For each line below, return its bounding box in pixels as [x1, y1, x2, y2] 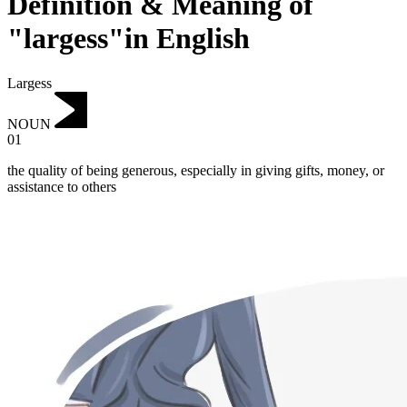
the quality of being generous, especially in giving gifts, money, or [7, 163, 384, 179]
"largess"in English [7, 22, 250, 55]
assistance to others [7, 179, 116, 195]
